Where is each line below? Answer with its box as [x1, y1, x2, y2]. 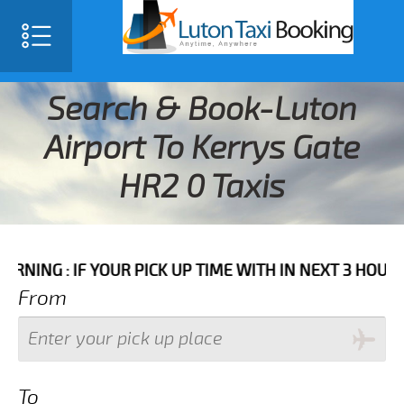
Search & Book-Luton [47, 90, 357, 129]
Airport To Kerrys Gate [44, 129, 360, 168]
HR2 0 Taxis [119, 168, 285, 207]
